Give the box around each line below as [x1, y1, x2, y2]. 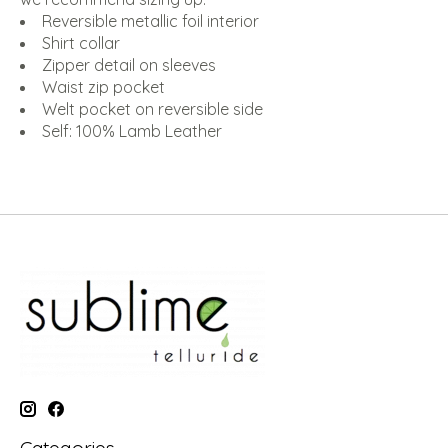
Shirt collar [42, 33, 120, 54]
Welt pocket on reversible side [42, 99, 263, 120]
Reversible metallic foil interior [42, 11, 259, 32]
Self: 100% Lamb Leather [42, 121, 222, 142]
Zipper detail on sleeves [42, 55, 216, 76]
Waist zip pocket [42, 77, 165, 98]
